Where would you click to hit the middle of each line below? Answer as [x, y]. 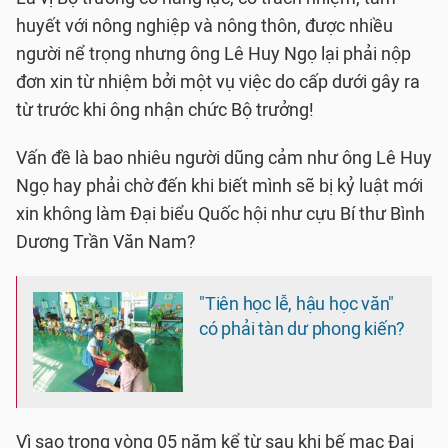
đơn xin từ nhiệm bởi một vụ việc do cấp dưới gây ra [218, 82]
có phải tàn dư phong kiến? [302, 329]
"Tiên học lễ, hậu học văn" [297, 304]
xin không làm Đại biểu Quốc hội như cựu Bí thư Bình [220, 214]
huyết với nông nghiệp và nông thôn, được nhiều [204, 26]
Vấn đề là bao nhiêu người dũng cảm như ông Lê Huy [224, 158]
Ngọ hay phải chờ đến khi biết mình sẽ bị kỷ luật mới [219, 186]
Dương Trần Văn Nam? [106, 242]
